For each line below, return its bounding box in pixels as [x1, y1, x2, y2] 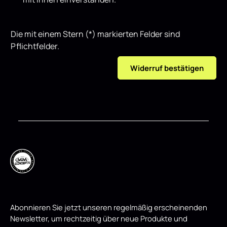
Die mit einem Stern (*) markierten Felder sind [11, 28, 180, 40]
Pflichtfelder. [11, 40, 59, 52]
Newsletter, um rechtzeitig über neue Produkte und [10, 213, 187, 223]
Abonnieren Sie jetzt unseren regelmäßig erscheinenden [10, 202, 207, 212]
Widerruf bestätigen [130, 62, 204, 73]
